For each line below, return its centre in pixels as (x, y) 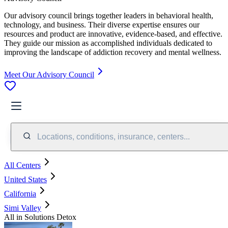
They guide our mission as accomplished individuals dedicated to (108, 43)
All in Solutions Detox (40, 217)
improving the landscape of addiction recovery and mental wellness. (113, 52)
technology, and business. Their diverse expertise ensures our (102, 24)
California (20, 193)
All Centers (22, 165)
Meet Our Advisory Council (49, 74)
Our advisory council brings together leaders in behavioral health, (109, 15)
